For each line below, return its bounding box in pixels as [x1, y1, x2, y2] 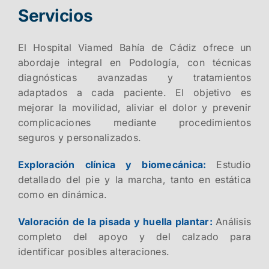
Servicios [18, 5, 93, 26]
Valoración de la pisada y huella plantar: [18, 215, 216, 228]
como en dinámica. [18, 188, 107, 201]
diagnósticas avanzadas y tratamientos [18, 71, 251, 83]
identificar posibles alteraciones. [18, 245, 170, 258]
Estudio [216, 158, 251, 171]
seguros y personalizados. [18, 131, 142, 144]
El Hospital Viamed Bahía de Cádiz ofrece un [18, 41, 251, 53]
